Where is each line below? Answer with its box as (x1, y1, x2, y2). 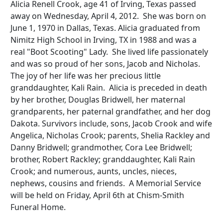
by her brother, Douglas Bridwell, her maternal (10, 94, 185, 105)
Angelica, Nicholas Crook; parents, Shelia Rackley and (10, 130, 210, 141)
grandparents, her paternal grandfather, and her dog (10, 106, 211, 117)
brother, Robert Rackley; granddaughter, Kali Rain (10, 154, 195, 165)
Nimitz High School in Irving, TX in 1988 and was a (10, 34, 197, 45)
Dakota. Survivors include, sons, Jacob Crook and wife (10, 118, 212, 129)
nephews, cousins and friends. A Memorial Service (10, 178, 201, 189)
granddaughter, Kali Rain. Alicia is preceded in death (10, 82, 207, 93)
